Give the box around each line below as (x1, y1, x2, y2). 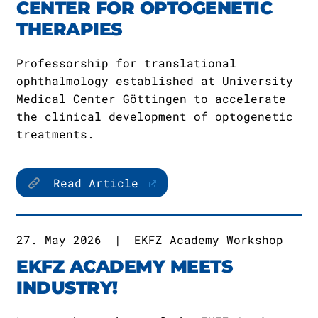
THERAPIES (16, 18, 122, 40)
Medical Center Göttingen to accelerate (16, 91, 286, 106)
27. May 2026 (16, 232, 102, 247)
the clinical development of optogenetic (16, 109, 293, 124)
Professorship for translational (16, 55, 236, 70)
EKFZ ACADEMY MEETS (16, 256, 232, 277)
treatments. (16, 126, 94, 141)
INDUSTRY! (16, 277, 118, 298)
